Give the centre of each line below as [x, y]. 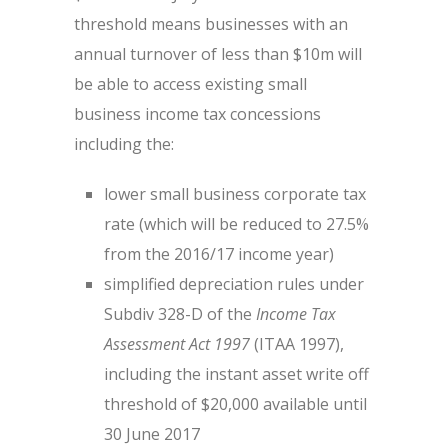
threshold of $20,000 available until [235, 404]
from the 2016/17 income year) [219, 254]
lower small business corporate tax [235, 194]
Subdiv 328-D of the [180, 314]
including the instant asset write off [236, 374]
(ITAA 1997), [297, 344]
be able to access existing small [190, 84]
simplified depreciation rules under [234, 284]
